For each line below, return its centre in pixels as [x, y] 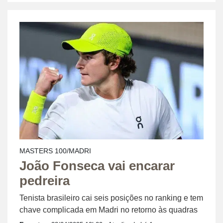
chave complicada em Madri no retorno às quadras [109, 210]
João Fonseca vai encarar [97, 166]
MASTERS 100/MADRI [55, 151]
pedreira [45, 181]
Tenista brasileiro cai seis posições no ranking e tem [111, 198]
